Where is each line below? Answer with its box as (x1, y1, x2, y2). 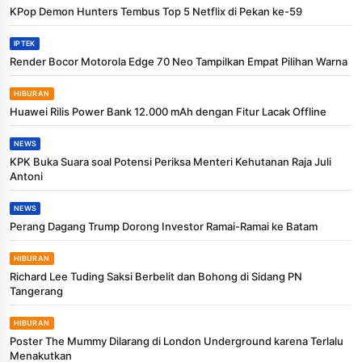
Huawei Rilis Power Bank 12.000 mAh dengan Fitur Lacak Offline (10, 104, 326, 118)
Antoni (10, 169, 43, 183)
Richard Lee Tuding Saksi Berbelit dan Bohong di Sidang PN (10, 269, 302, 283)
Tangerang (10, 284, 63, 297)
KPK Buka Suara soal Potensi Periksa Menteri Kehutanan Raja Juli (10, 154, 331, 168)
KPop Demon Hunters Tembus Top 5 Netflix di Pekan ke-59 (10, 4, 302, 18)
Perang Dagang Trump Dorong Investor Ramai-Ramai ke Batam (10, 219, 318, 233)
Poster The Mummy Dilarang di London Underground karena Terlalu (10, 334, 343, 347)
